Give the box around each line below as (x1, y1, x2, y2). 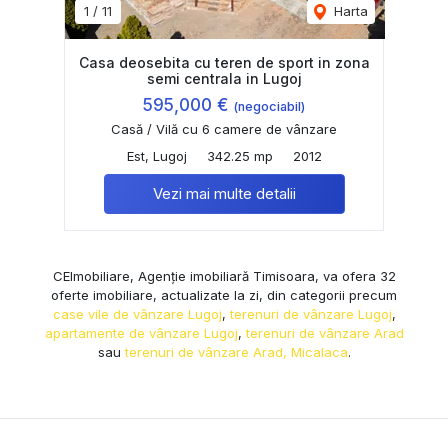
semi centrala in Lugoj (146, 69, 302, 87)
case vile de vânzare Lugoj (52, 305, 222, 322)
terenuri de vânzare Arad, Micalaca (124, 343, 348, 360)
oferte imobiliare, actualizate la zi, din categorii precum (51, 286, 397, 303)
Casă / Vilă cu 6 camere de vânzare (111, 120, 337, 137)
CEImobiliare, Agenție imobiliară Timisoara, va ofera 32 (52, 267, 396, 284)
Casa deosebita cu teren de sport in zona (78, 53, 370, 71)
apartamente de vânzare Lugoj (44, 324, 238, 341)
